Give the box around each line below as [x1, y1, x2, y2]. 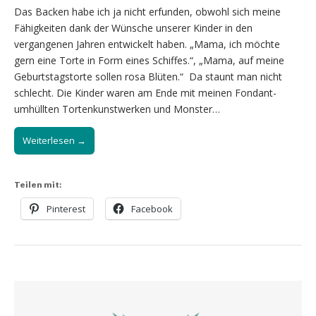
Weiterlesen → [23, 134, 86, 147]
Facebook [131, 202, 173, 216]
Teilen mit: [14, 179, 61, 190]
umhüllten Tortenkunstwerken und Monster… [14, 102, 220, 116]
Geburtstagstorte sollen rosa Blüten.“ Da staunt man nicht [14, 70, 282, 84]
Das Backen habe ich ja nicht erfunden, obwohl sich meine [14, 5, 281, 19]
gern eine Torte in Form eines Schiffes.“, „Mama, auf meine [14, 54, 284, 68]
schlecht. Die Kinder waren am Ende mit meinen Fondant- [14, 86, 276, 100]
